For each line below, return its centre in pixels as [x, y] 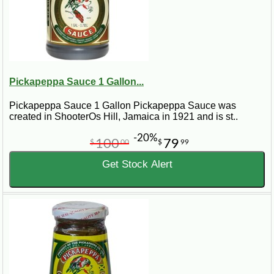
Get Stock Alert [137, 165]
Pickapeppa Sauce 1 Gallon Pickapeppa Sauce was [123, 106]
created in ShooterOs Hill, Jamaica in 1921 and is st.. [124, 117]
